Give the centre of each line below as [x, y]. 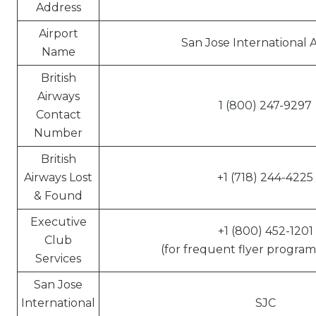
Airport [58, 34]
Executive [58, 222]
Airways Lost [58, 177]
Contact [58, 115]
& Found [58, 196]
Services [58, 259]
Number [58, 133]
